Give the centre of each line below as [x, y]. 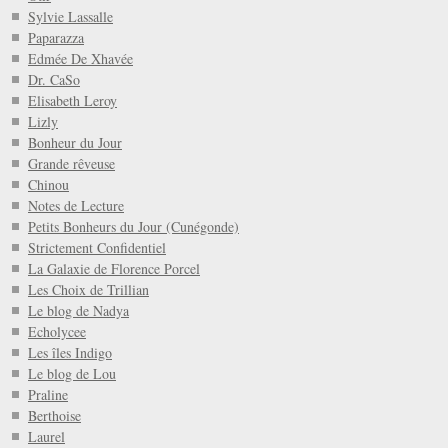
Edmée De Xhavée [80, 59]
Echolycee [57, 332]
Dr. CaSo [54, 80]
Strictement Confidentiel [97, 248]
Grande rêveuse [71, 164]
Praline [48, 395]
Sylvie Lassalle [70, 17]
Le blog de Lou [72, 374]
